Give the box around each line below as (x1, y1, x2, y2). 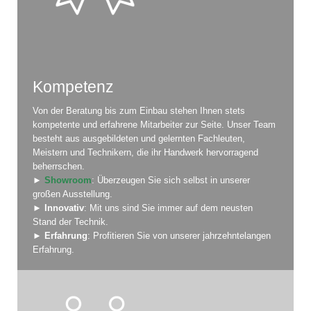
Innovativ (44, 202, 84, 213)
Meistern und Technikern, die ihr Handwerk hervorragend (33, 146, 258, 158)
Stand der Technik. (33, 216, 108, 227)
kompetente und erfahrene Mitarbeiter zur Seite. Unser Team (33, 119, 276, 130)
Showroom (44, 174, 92, 185)
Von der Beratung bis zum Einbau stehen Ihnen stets (33, 105, 245, 116)
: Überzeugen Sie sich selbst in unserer (92, 174, 250, 185)
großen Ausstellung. (33, 188, 112, 199)
